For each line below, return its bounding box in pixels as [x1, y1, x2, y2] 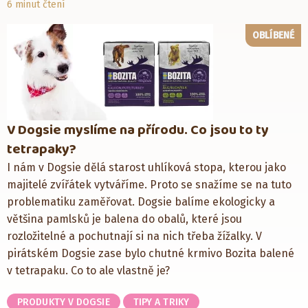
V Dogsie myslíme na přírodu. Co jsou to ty [7, 118, 269, 141]
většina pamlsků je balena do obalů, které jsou [7, 212, 242, 225]
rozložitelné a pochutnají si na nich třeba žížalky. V [7, 229, 262, 243]
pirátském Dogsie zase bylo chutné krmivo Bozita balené [7, 246, 294, 260]
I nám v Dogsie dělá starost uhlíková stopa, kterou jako [7, 160, 286, 174]
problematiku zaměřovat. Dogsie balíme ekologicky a [7, 195, 275, 208]
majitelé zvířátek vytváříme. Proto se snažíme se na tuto [7, 177, 291, 191]
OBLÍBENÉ [252, 29, 294, 41]
